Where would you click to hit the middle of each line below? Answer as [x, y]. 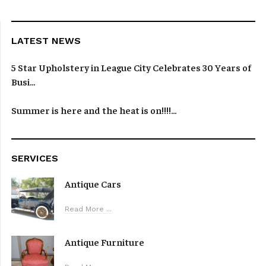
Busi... [23, 82]
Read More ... [88, 209]
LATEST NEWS [46, 41]
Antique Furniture [104, 242]
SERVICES [35, 159]
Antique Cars [93, 184]
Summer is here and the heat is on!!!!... [94, 110]
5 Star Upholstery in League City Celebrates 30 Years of [131, 67]
